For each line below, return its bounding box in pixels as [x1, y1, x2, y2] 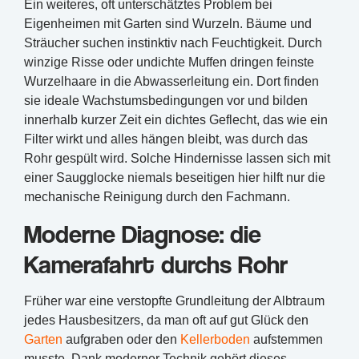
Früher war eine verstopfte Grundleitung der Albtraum [24, 293, 325, 308]
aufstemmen [250, 332, 323, 346]
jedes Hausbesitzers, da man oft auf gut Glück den [24, 313, 309, 327]
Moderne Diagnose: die [24, 217, 261, 248]
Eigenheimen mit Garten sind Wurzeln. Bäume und [24, 16, 312, 30]
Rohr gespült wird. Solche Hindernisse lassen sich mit [24, 151, 330, 165]
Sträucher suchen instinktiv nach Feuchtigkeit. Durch [24, 35, 322, 50]
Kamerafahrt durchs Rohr [24, 248, 288, 279]
